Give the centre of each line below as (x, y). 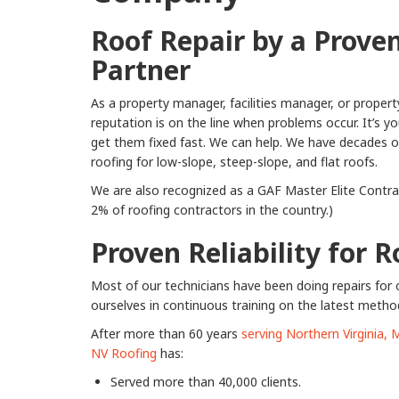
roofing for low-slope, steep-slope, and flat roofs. (234, 162)
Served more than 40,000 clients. (206, 382)
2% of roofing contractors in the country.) (212, 210)
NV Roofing (124, 354)
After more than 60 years (166, 334)
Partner (141, 70)
